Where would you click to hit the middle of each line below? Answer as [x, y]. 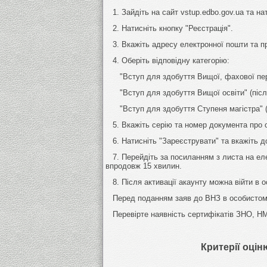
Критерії [222, 247]
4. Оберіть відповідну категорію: [167, 60]
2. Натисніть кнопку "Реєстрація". [169, 28]
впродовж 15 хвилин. [144, 166]
